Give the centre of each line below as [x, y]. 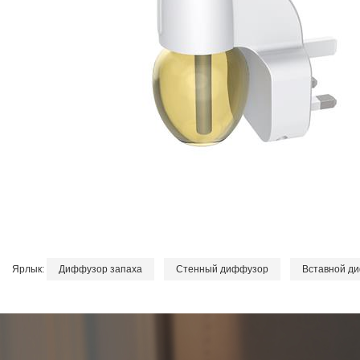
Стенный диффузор [222, 270]
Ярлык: [29, 270]
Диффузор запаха [100, 270]
